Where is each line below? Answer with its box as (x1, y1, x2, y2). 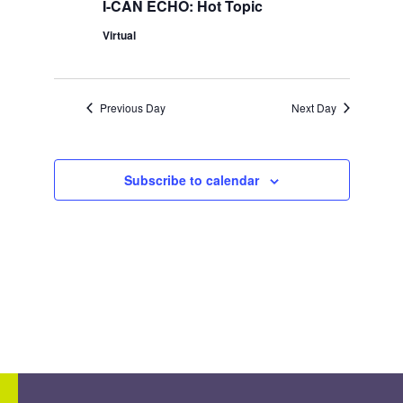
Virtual (102, 27, 136, 43)
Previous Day (99, 100, 166, 115)
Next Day (291, 100, 336, 115)
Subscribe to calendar (124, 171, 259, 189)
